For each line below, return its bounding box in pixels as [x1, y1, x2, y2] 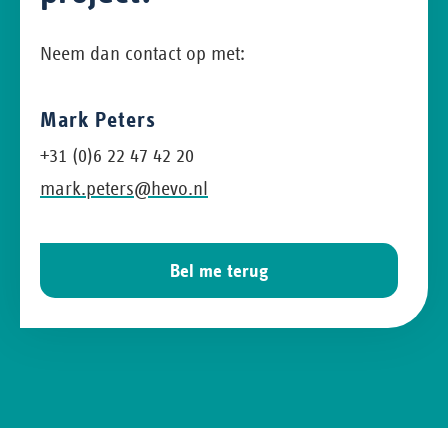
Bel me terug [170, 258, 268, 282]
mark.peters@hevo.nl [40, 177, 208, 199]
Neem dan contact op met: [40, 43, 245, 65]
